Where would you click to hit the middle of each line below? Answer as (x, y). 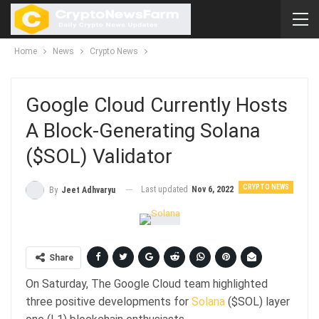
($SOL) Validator (99, 156)
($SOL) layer (257, 301)
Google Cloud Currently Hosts (157, 105)
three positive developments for (109, 301)
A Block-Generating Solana (143, 131)
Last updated (166, 189)
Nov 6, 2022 (213, 189)
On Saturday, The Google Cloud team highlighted (147, 283)
